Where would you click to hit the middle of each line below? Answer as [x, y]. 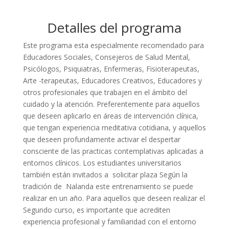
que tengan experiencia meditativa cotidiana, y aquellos [114, 128]
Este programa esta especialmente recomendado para [113, 45]
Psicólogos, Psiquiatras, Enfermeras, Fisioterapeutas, [111, 69]
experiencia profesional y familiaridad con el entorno [109, 222]
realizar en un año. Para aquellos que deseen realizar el [114, 198]
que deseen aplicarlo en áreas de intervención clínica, [110, 116]
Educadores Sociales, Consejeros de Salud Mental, [106, 57]
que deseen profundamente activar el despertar [101, 139]
